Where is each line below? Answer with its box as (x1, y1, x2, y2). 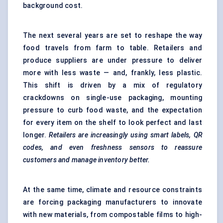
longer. (23, 131, 49, 139)
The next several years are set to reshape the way (23, 31, 202, 40)
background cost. (23, 1, 83, 10)
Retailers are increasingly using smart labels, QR (49, 131, 202, 139)
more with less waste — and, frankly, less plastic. (23, 69, 202, 77)
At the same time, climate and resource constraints (23, 186, 202, 194)
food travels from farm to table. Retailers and (23, 44, 202, 52)
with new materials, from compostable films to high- (23, 211, 202, 219)
